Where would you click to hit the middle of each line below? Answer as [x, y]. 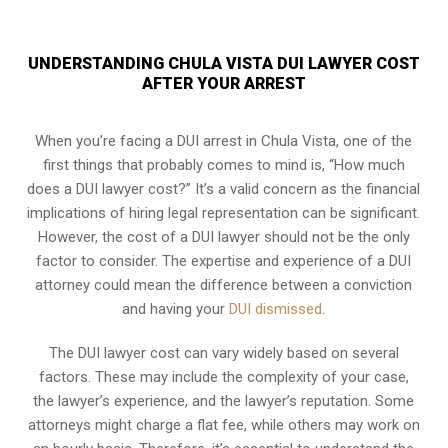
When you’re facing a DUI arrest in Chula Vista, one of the [224, 140]
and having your [176, 308]
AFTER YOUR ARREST [223, 83]
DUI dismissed [276, 308]
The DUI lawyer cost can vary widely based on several [223, 352]
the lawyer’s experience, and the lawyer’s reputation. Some [224, 400]
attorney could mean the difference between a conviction [224, 284]
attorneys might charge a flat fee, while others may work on [223, 424]
